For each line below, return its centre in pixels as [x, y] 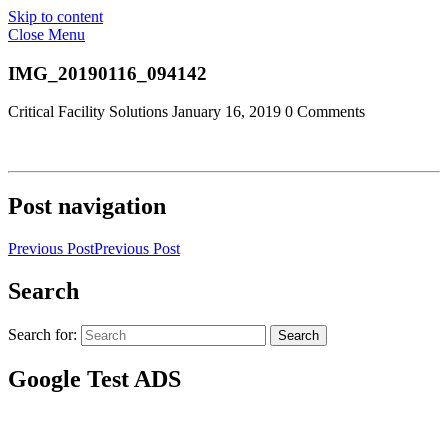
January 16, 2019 [226, 112]
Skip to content [55, 16]
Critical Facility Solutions [88, 112]
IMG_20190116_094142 [107, 73]
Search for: [42, 335]
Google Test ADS [94, 378]
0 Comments [325, 112]
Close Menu [46, 34]
